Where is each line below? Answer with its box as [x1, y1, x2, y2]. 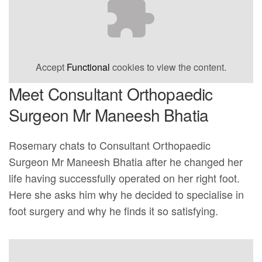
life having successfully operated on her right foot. [9, 170, 240, 186]
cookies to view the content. [110, 60, 226, 74]
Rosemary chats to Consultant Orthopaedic [9, 137, 211, 153]
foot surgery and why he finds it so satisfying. [9, 203, 219, 219]
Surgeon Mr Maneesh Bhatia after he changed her [9, 154, 243, 170]
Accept [36, 60, 67, 74]
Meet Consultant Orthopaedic [9, 82, 213, 106]
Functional [67, 60, 110, 74]
